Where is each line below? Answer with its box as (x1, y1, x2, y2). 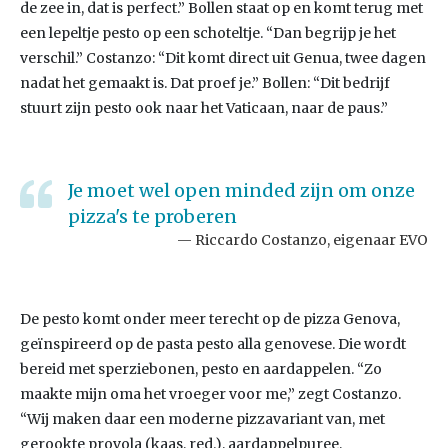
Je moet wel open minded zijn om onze (68, 179, 415, 202)
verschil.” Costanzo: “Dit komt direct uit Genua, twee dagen (20, 49, 426, 67)
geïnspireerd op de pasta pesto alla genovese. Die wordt (20, 335, 406, 353)
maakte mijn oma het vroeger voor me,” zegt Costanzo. (20, 385, 401, 403)
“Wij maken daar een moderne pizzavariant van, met (20, 410, 385, 428)
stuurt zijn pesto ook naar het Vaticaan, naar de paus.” (20, 99, 388, 117)
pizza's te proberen (68, 205, 237, 228)
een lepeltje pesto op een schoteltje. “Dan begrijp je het (20, 24, 396, 42)
